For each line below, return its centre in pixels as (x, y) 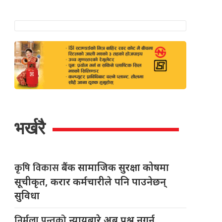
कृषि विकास (38, 168)
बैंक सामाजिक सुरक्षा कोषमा (115, 167)
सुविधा (27, 195)
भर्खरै (30, 128)
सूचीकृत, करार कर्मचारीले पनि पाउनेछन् (90, 181)
